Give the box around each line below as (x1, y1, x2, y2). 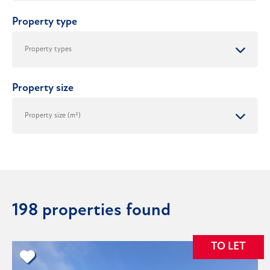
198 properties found (12, 202, 171, 220)
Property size (12, 83, 74, 95)
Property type (12, 16, 77, 28)
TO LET (211, 241, 246, 253)
